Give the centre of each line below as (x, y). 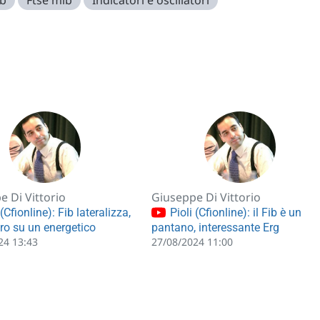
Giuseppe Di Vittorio (206, 197)
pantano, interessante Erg (215, 227)
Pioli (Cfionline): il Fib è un (234, 212)
